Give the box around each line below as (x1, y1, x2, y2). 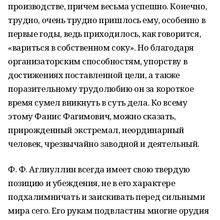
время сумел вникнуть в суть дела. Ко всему (8, 97, 188, 108)
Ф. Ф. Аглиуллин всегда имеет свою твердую (8, 164, 190, 175)
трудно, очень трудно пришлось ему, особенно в (8, 14, 206, 26)
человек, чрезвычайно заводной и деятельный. (8, 138, 199, 149)
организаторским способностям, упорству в (8, 55, 188, 67)
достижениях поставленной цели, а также (8, 69, 180, 81)
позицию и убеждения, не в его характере (8, 177, 175, 189)
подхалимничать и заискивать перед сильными (8, 191, 205, 202)
